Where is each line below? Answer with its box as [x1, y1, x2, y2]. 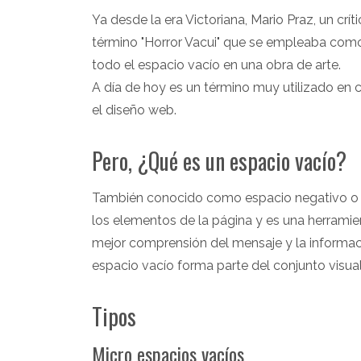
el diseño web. [92, 102, 176, 118]
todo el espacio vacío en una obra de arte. [92, 56, 341, 73]
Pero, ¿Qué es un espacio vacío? [92, 143, 346, 177]
